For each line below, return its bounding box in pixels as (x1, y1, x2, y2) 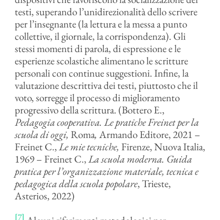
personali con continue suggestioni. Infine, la (14, 66, 189, 80)
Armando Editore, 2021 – (99, 128, 200, 141)
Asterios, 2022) (14, 189, 75, 202)
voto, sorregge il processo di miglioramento (14, 91, 180, 104)
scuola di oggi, (14, 128, 71, 141)
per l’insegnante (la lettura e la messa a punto (14, 17, 187, 30)
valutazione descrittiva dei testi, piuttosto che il (14, 79, 198, 92)
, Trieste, (137, 177, 171, 190)
